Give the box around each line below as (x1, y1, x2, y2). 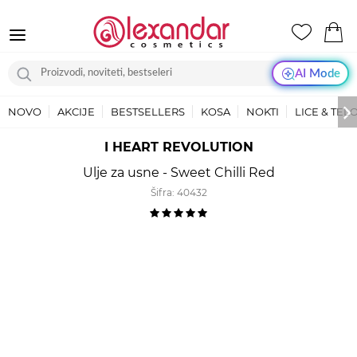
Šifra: (150, 186, 177, 198)
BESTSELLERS (111, 105, 185, 118)
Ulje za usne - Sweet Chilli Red (82, 165, 275, 180)
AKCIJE (57, 105, 95, 118)
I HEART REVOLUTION (104, 139, 253, 155)
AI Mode (294, 67, 340, 80)
